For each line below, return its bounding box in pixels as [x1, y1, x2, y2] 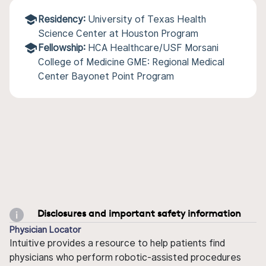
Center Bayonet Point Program [38, 71, 174, 82]
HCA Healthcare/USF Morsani [88, 42, 218, 53]
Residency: [38, 14, 85, 25]
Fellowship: [38, 42, 85, 53]
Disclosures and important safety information [37, 207, 241, 219]
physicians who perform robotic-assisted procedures [9, 251, 241, 263]
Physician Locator [9, 224, 81, 235]
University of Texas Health [88, 14, 206, 25]
